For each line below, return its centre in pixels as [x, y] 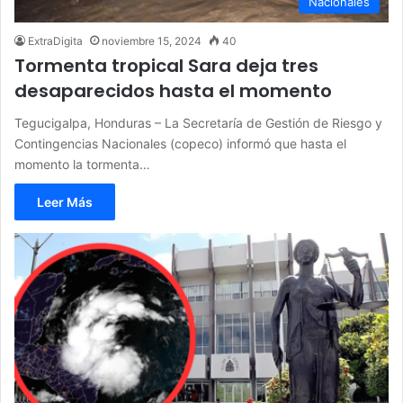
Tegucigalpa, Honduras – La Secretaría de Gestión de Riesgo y [198, 123]
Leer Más [65, 202]
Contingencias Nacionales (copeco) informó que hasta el [180, 144]
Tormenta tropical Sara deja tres [166, 66]
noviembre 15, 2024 [152, 41]
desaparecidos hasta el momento [173, 91]
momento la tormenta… [82, 165]
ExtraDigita [55, 41]
